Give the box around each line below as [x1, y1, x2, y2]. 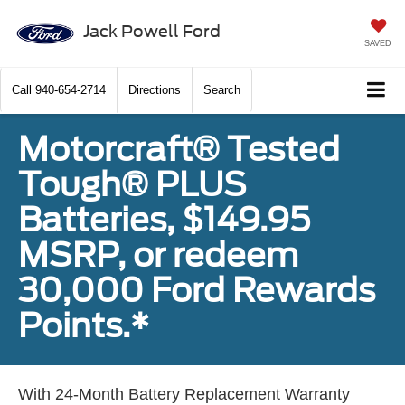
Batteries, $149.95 [18, 200, 310, 240]
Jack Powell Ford [82, 21, 221, 41]
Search [203, 83, 240, 98]
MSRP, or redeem [18, 235, 298, 276]
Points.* [18, 306, 149, 346]
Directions [128, 83, 181, 98]
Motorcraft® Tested [18, 129, 340, 170]
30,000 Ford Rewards [18, 270, 375, 311]
